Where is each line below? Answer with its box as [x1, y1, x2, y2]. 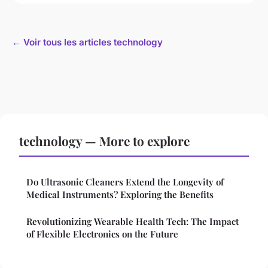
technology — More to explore [19, 132, 190, 150]
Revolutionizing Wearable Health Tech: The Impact [26, 215, 239, 228]
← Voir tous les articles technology [12, 36, 163, 48]
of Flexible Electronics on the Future [26, 228, 178, 240]
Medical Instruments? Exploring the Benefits [26, 188, 214, 201]
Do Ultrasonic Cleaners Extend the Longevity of [26, 176, 224, 188]
